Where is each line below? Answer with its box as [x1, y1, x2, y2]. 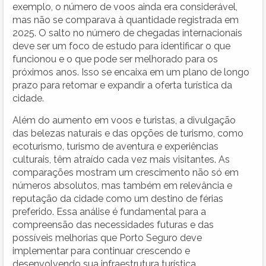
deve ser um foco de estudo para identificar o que [12, 40, 230, 52]
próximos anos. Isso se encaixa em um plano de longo [12, 66, 249, 78]
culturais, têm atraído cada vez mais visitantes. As [12, 153, 230, 165]
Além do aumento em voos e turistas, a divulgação [12, 114, 236, 126]
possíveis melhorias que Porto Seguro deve [12, 232, 202, 243]
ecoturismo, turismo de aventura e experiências [12, 140, 218, 152]
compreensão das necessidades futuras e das [12, 218, 214, 230]
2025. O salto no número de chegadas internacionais [12, 27, 242, 39]
